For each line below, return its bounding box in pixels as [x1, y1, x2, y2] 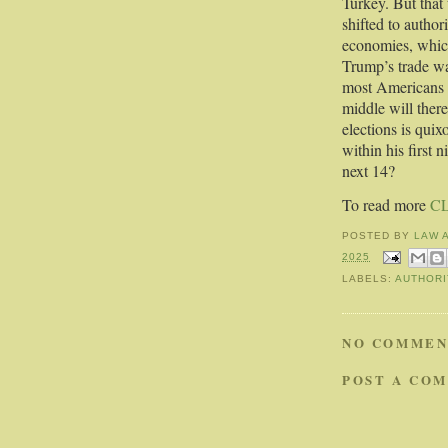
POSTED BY [342, 230, 415, 242]
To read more [342, 194, 430, 216]
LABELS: [342, 273, 396, 285]
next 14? [342, 160, 400, 182]
